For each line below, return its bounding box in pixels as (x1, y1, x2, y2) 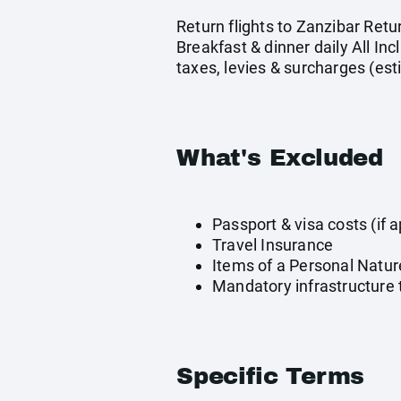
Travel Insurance (212, 235, 334, 255)
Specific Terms (176, 363, 365, 389)
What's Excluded (176, 145, 383, 171)
